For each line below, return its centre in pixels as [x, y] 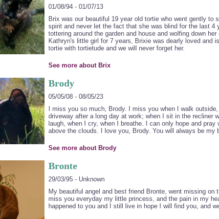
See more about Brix [79, 65]
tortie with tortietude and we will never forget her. [116, 48]
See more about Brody [82, 148]
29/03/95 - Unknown [76, 179]
